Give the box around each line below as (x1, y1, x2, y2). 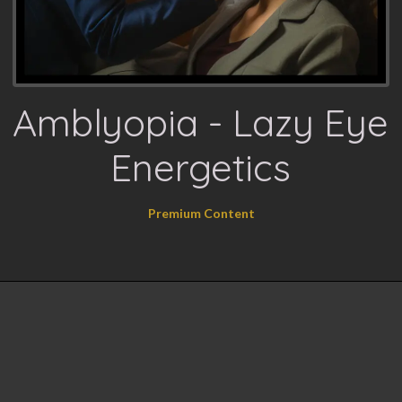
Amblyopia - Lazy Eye (13, 99, 389, 146)
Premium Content (147, 205, 255, 221)
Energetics (110, 144, 292, 191)
